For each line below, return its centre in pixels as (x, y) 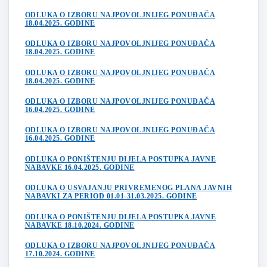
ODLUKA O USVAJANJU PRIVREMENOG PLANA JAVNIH (128, 188)
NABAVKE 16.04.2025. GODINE (80, 167)
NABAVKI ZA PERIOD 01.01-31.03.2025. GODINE (111, 196)
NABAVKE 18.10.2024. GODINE (80, 225)
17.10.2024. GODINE (60, 254)
